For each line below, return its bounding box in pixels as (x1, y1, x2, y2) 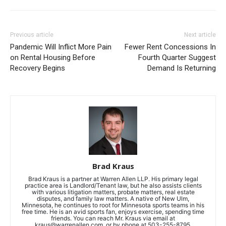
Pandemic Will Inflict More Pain (10, 42, 111, 51)
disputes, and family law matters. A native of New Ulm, (37, 194, 189, 202)
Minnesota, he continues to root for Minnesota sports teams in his (22, 201, 204, 209)
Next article (184, 31, 216, 38)
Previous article (10, 31, 53, 38)
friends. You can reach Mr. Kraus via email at (51, 214, 175, 222)
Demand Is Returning (147, 63, 216, 73)
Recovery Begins (10, 63, 65, 73)
